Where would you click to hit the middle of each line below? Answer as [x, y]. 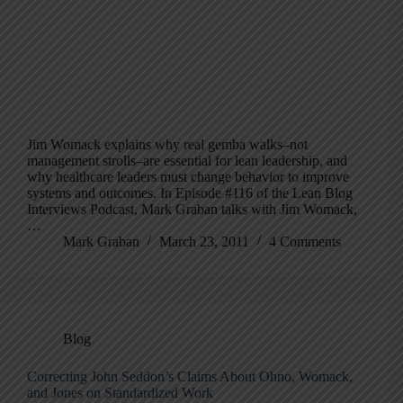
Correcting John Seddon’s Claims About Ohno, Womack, [190, 376]
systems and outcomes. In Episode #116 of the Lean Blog [190, 193]
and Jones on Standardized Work [120, 393]
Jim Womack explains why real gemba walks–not [167, 144]
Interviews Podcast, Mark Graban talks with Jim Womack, [192, 209]
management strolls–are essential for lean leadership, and [187, 161]
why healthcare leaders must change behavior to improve [188, 177]
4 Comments [305, 242]
